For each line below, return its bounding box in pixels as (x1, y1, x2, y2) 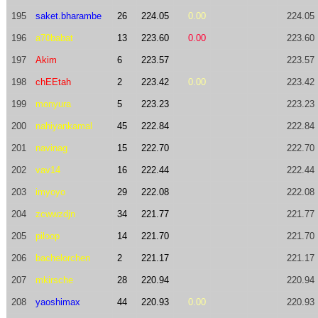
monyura (35, 99, 71, 109)
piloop (35, 231, 60, 241)
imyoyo (35, 187, 65, 197)
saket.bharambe (35, 11, 102, 21)
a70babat (35, 33, 73, 43)
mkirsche (35, 275, 73, 285)
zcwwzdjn (35, 209, 75, 219)
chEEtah (35, 77, 71, 87)
